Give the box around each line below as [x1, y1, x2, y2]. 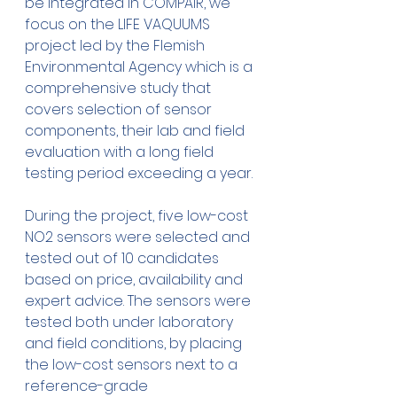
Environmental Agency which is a [25, 57, 256, 78]
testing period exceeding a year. [25, 163, 253, 184]
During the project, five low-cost [25, 206, 252, 227]
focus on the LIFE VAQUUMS [25, 14, 214, 35]
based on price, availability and [25, 269, 246, 291]
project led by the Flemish [25, 35, 208, 57]
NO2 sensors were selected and [25, 227, 253, 248]
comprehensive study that [25, 78, 214, 99]
